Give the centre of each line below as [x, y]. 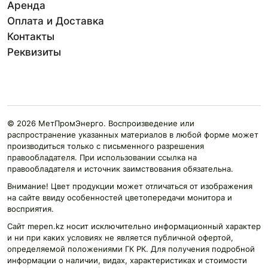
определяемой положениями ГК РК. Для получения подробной [131, 249]
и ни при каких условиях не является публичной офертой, [120, 238]
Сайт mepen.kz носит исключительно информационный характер [134, 226]
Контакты [31, 37]
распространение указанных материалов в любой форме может [133, 135]
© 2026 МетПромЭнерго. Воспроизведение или [101, 124]
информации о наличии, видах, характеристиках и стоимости [127, 261]
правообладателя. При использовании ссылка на [102, 158]
